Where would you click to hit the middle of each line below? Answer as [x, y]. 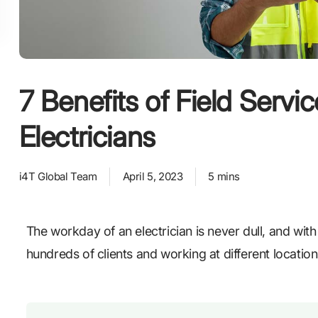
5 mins [224, 177]
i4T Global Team [58, 177]
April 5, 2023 [153, 177]
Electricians [87, 137]
